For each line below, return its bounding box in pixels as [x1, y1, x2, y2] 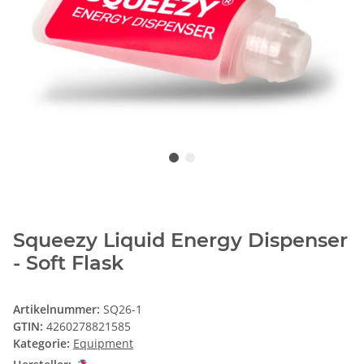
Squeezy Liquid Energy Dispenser [13, 228, 348, 253]
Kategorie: [13, 336, 73, 352]
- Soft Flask [13, 251, 123, 275]
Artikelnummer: [13, 301, 103, 318]
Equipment [73, 336, 133, 352]
